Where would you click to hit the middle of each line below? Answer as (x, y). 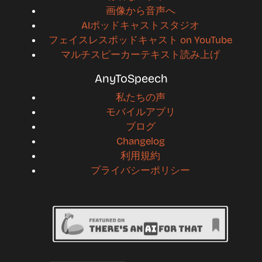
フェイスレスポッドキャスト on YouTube (140, 40)
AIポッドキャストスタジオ (140, 25)
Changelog (140, 141)
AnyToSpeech (131, 78)
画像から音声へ (140, 11)
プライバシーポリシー (140, 170)
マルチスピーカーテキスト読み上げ (140, 54)
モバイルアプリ (140, 112)
